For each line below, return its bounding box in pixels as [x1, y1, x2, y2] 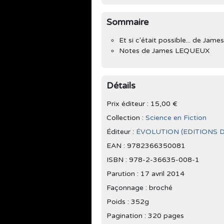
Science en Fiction [145, 113, 206, 122]
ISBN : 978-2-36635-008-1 [106, 155, 199, 164]
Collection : [106, 113, 145, 122]
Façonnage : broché [106, 183, 172, 192]
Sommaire [106, 16, 148, 27]
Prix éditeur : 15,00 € [106, 99, 177, 108]
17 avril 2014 [140, 169, 184, 178]
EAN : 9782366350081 [106, 141, 185, 150]
